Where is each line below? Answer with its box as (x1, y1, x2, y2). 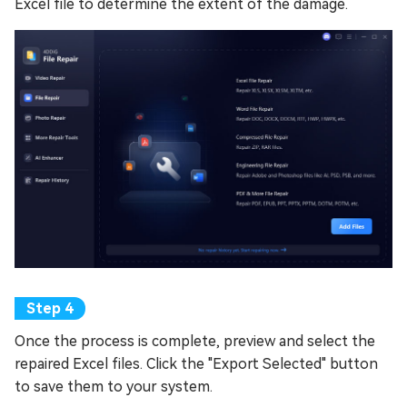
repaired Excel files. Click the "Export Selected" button (15, 354, 378, 372)
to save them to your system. (15, 377, 213, 395)
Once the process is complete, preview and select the (15, 332, 375, 350)
